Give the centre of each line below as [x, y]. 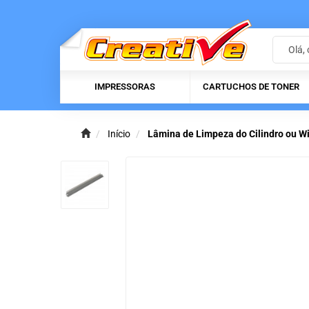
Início [119, 134]
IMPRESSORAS [125, 87]
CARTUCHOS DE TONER [251, 87]
